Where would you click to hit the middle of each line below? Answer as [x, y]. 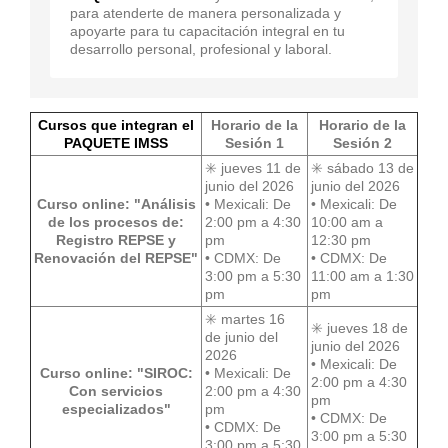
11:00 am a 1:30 [362, 275]
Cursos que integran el [116, 124]
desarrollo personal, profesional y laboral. [201, 48]
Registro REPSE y [116, 239]
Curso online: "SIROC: [116, 372]
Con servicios [116, 390]
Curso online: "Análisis [116, 203]
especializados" [116, 408]
